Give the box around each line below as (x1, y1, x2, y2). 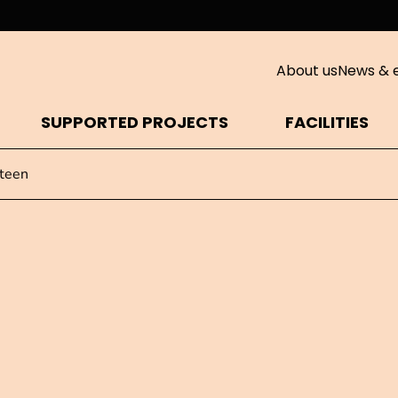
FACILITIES (285, 111, 369, 133)
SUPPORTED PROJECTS (40, 111, 228, 133)
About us (276, 60, 338, 81)
